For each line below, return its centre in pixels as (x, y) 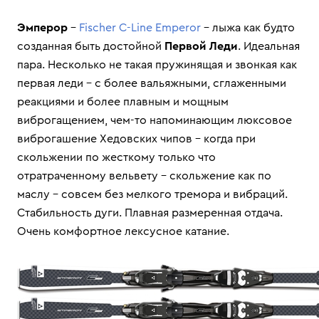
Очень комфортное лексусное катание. (123, 232)
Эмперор (42, 28)
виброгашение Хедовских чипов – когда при (136, 139)
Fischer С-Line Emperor (140, 28)
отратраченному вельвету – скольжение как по (144, 176)
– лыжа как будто (248, 28)
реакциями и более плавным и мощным (123, 102)
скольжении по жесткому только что (116, 158)
